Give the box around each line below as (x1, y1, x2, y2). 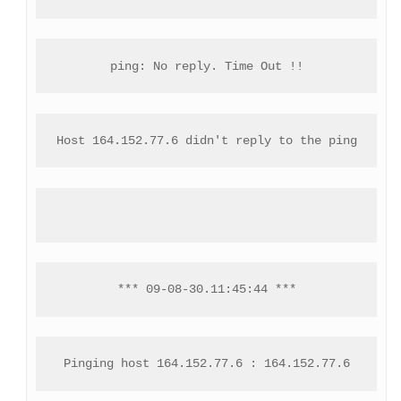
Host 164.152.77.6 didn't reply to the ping (55, 132, 357, 148)
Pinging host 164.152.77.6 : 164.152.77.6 (63, 356, 350, 371)
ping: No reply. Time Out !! (109, 58, 303, 73)
